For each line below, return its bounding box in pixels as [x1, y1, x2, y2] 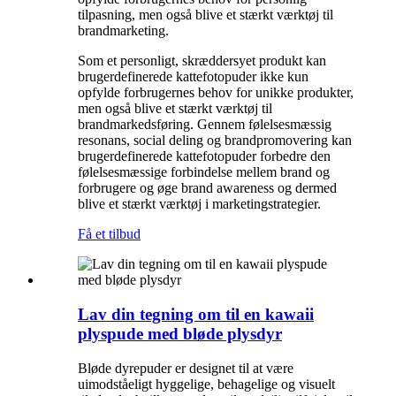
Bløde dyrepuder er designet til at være [78, 360, 293, 376]
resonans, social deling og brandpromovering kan [78, 133, 352, 148]
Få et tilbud [78, 226, 141, 242]
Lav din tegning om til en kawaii [78, 305, 314, 324]
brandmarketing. [78, 23, 169, 39]
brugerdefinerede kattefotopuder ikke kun [78, 69, 308, 85]
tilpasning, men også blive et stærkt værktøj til [78, 7, 333, 23]
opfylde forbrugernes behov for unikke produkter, [78, 85, 354, 101]
